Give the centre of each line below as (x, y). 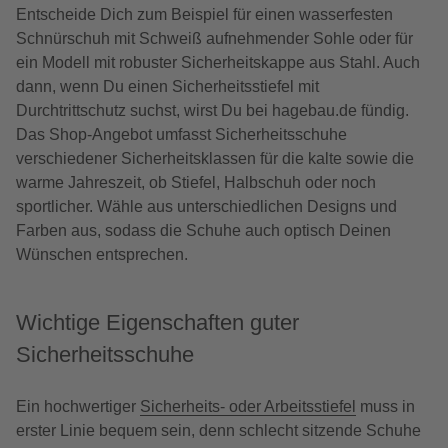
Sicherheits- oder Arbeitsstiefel (248, 407)
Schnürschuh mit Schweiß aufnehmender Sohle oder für (214, 39)
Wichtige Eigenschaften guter (157, 323)
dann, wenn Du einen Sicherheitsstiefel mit (167, 87)
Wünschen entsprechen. (102, 255)
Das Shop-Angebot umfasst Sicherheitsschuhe (181, 135)
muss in (385, 407)
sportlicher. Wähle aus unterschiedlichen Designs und (206, 207)
